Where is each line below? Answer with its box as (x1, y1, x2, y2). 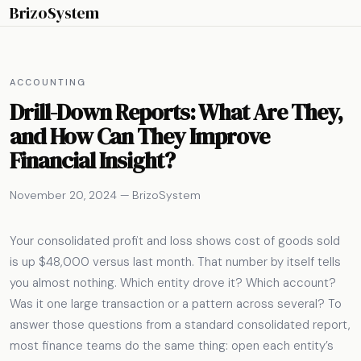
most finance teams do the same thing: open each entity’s (10, 338, 334, 354)
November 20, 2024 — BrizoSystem (10, 188, 201, 202)
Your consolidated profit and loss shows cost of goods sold (10, 233, 340, 249)
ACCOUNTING (10, 77, 86, 88)
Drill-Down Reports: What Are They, (10, 97, 342, 127)
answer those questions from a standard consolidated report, (10, 317, 351, 333)
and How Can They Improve (10, 121, 269, 151)
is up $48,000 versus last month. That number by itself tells (10, 254, 341, 270)
